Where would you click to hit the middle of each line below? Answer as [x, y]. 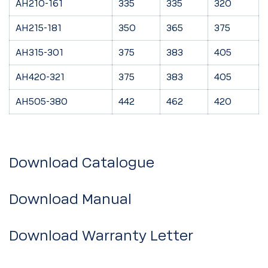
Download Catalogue [82, 163]
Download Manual [70, 200]
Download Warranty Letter [101, 236]
